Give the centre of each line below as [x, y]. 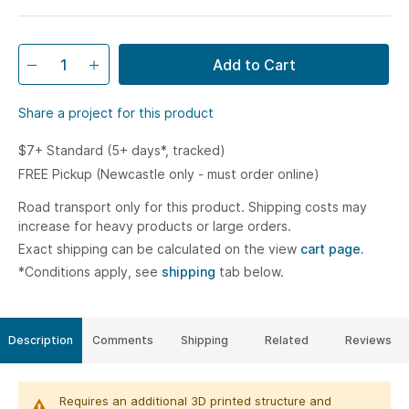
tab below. [250, 272]
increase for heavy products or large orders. [155, 226]
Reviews [368, 340]
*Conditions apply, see [90, 272]
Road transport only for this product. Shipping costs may [193, 207]
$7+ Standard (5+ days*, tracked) [122, 150]
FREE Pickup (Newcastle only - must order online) [169, 174]
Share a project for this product [116, 113]
